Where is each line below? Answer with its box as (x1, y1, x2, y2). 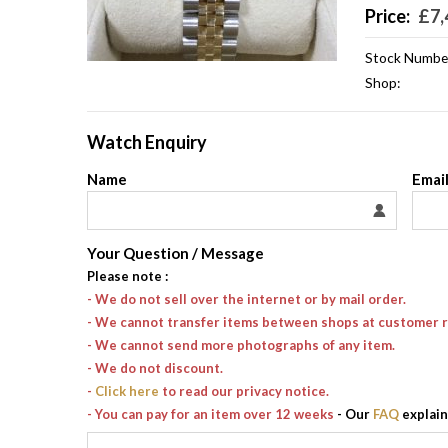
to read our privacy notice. (159, 382, 329, 399)
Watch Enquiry (87, 131, 207, 154)
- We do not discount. (87, 359, 223, 376)
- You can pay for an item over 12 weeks (87, 405, 334, 422)
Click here (95, 382, 159, 399)
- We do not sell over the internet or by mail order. (87, 290, 406, 307)
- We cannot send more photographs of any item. (87, 336, 395, 353)
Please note (87, 267, 162, 284)
